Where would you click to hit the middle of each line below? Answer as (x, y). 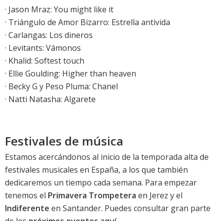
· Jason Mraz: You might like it (59, 10)
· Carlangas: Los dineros (49, 35)
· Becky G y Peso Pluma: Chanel (61, 87)
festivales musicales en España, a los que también (96, 170)
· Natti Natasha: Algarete (50, 99)
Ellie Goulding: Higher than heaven (72, 74)
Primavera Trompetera (92, 196)
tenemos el (26, 196)
